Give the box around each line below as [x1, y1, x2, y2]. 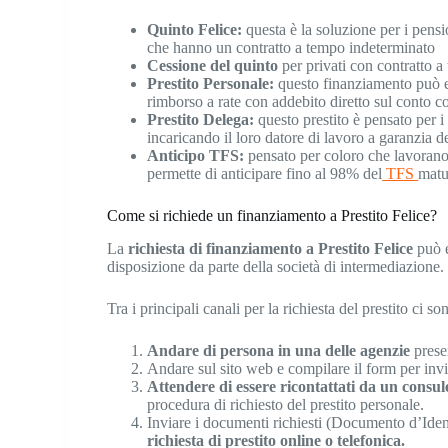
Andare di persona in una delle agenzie [147, 341, 411, 359]
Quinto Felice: [147, 20, 243, 38]
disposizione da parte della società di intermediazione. [107, 257, 445, 275]
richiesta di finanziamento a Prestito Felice [128, 239, 414, 257]
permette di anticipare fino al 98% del [147, 164, 383, 182]
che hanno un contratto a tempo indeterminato [147, 38, 436, 56]
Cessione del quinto [147, 56, 279, 74]
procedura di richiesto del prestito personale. [147, 395, 425, 413]
